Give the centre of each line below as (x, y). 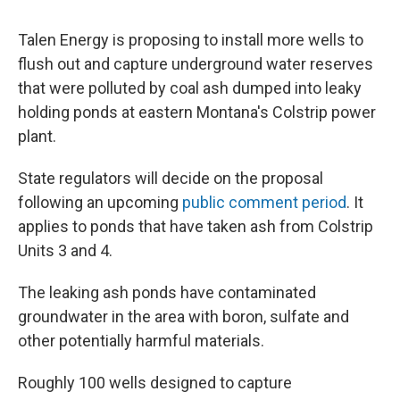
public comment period (264, 202)
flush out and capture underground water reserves (196, 63)
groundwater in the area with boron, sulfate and (183, 316)
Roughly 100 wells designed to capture (155, 382)
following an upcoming (100, 202)
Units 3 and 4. (65, 250)
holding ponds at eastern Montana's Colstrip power (197, 112)
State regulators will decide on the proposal (171, 178)
